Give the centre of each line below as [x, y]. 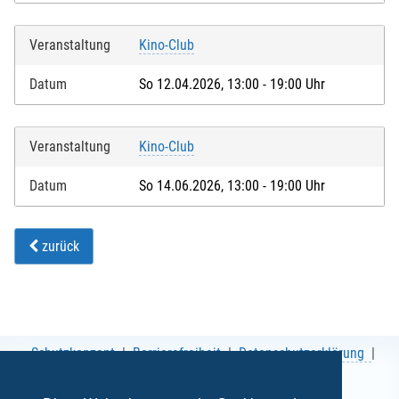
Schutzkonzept [73, 353]
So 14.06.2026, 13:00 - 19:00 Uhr [232, 185]
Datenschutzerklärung [301, 353]
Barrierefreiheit [177, 353]
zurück [59, 246]
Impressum [220, 378]
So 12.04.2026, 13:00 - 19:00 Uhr [232, 84]
